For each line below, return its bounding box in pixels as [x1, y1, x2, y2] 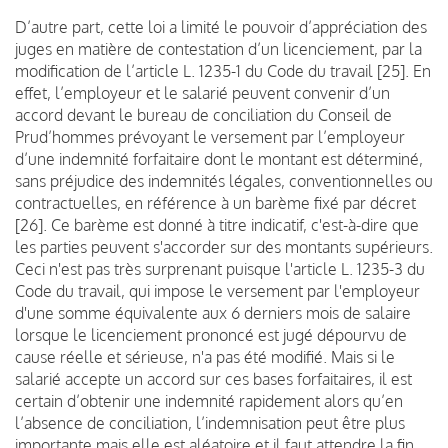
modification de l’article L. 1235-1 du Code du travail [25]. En [15, 60, 431, 81]
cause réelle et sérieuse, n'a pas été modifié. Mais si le [15, 346, 395, 367]
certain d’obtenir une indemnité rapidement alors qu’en [15, 390, 403, 411]
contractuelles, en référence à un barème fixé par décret [15, 192, 416, 213]
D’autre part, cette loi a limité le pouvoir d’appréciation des [15, 16, 427, 37]
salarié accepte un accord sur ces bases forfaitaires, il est [15, 368, 412, 389]
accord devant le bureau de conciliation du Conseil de [15, 104, 392, 125]
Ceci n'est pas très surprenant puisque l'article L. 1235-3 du [15, 258, 425, 279]
